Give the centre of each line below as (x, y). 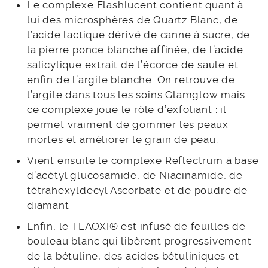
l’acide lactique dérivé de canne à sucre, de (139, 35)
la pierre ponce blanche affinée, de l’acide (135, 50)
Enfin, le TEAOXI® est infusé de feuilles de (136, 226)
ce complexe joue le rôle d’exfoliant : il (127, 110)
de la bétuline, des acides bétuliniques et (133, 256)
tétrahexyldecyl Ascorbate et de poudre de (137, 191)
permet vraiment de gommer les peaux (128, 125)
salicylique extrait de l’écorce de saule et (133, 65)
